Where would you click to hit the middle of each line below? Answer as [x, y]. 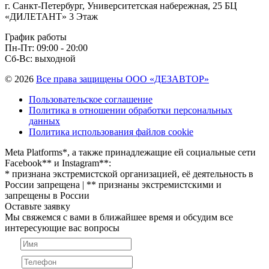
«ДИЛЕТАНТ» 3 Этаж [51, 17]
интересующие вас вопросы [62, 228]
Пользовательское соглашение [91, 100]
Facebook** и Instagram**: [58, 163]
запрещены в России [47, 196]
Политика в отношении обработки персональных [131, 110]
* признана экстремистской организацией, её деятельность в [129, 174]
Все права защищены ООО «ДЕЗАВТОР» [122, 79]
